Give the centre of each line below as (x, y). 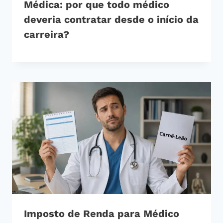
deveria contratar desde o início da (111, 20)
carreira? (47, 35)
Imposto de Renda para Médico (102, 214)
